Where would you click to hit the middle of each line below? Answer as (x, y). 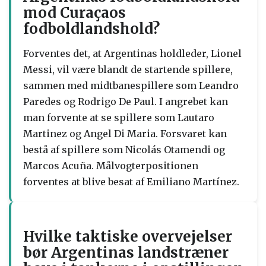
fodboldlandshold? (91, 28)
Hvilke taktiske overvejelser (128, 236)
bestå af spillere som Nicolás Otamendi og (124, 149)
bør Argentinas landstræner (126, 252)
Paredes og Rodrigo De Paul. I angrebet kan (126, 101)
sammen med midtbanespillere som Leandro (131, 85)
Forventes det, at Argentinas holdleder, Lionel (132, 53)
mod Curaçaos (75, 12)
